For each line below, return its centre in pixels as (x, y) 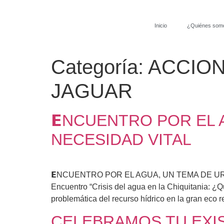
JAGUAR (92, 91)
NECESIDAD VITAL (121, 139)
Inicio (160, 25)
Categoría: (99, 67)
